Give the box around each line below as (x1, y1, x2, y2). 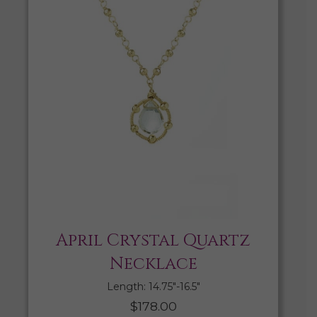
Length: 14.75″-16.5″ (106, 280, 200, 294)
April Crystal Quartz (56, 229, 250, 253)
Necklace (109, 253, 197, 276)
